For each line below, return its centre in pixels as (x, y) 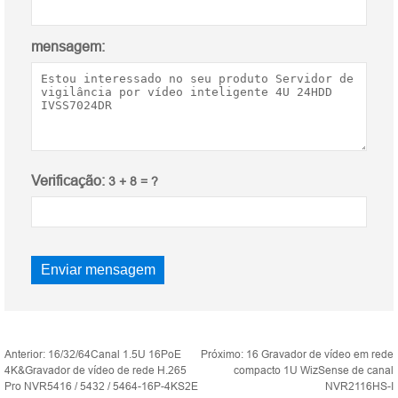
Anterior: (26, 354)
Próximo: (223, 354)
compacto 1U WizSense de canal (314, 370)
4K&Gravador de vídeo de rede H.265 (96, 370)
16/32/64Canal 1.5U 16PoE (115, 354)
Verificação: (68, 181)
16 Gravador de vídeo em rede (320, 354)
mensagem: (68, 47)
